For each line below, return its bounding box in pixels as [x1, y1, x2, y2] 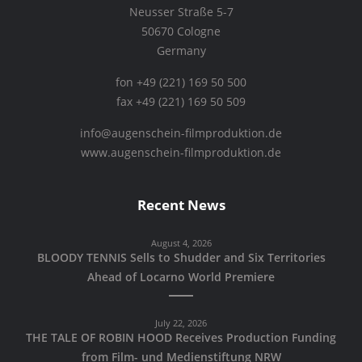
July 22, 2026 [155, 316, 207, 329]
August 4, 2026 [150, 236, 212, 249]
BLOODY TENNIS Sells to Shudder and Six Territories [36, 250, 326, 265]
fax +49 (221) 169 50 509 [116, 95, 246, 110]
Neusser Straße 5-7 [128, 5, 234, 20]
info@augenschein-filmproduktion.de [80, 126, 282, 141]
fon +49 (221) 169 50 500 [116, 75, 246, 90]
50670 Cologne [141, 24, 221, 40]
